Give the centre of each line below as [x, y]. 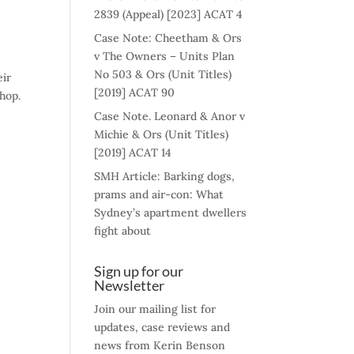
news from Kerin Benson [160, 345]
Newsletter [130, 285]
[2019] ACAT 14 [133, 153]
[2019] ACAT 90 [135, 92]
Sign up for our [139, 271]
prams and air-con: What [159, 194]
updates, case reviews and [162, 327]
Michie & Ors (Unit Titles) [162, 134]
